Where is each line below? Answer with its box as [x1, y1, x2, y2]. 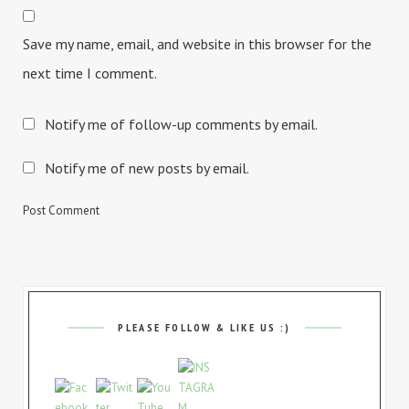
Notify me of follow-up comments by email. [45, 115, 318, 134]
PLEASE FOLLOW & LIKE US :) [118, 320, 291, 335]
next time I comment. [23, 64, 157, 83]
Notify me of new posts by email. [45, 159, 249, 178]
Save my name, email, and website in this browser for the [23, 35, 372, 54]
